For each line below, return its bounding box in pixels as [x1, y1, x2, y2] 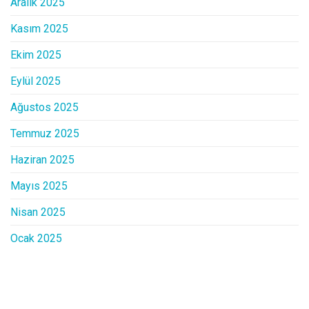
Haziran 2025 [10, 153, 74, 167]
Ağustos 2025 [10, 101, 79, 114]
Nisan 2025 [10, 206, 66, 219]
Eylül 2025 [10, 74, 61, 88]
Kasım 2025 [10, 22, 68, 36]
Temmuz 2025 [10, 127, 79, 141]
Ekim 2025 [10, 48, 61, 62]
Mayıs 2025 [10, 179, 68, 193]
